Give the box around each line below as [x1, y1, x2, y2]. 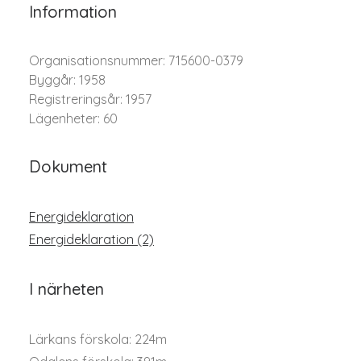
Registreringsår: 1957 [29, 91, 151, 107]
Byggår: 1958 [29, 72, 106, 88]
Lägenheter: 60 [29, 110, 118, 127]
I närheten [29, 279, 104, 299]
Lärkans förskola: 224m [29, 331, 167, 347]
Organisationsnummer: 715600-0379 [29, 52, 243, 68]
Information [29, 2, 117, 22]
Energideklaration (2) [29, 231, 154, 247]
